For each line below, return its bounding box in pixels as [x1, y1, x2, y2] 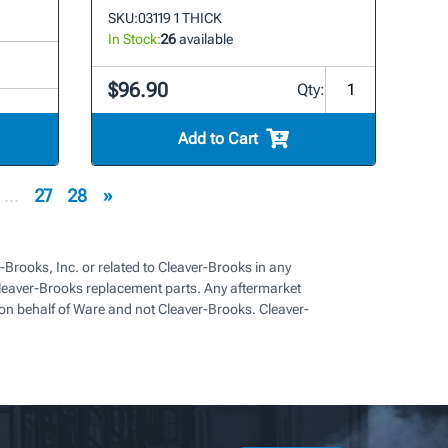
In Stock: [108, 30, 162, 47]
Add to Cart [178, 128, 259, 148]
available [176, 30, 234, 47]
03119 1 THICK [138, 9, 223, 26]
